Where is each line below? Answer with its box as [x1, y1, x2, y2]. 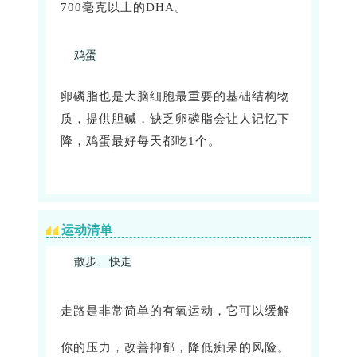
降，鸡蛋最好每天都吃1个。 [61, 135, 221, 148]
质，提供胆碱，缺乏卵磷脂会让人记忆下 [61, 112, 290, 126]
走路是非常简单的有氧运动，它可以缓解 [61, 304, 290, 318]
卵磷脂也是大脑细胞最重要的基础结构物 [61, 90, 290, 104]
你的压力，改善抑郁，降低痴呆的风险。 [61, 341, 290, 355]
